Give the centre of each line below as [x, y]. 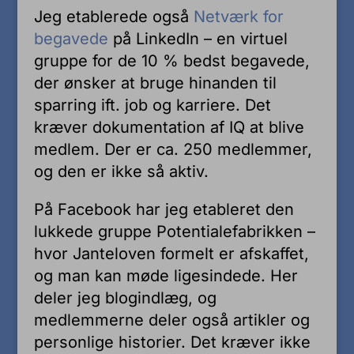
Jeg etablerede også [113, 16]
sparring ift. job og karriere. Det [152, 105]
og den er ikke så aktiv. [121, 171]
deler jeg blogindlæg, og [125, 298]
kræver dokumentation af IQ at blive [169, 127]
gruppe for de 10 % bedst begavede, [171, 60]
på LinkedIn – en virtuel [198, 38]
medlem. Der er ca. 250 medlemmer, [173, 149]
